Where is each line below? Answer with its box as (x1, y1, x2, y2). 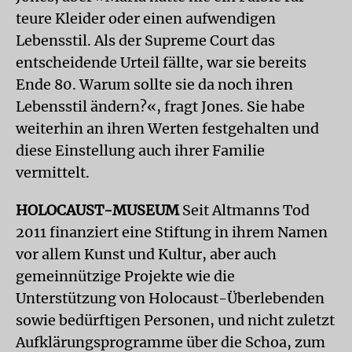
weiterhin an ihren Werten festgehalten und (16, 119, 319, 137)
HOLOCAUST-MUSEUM (16, 200, 179, 219)
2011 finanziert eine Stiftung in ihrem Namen (16, 222, 328, 241)
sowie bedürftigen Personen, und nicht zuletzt (16, 310, 335, 329)
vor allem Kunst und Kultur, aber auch (16, 244, 277, 263)
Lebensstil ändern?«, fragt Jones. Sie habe (16, 97, 305, 115)
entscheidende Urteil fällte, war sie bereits (16, 53, 306, 71)
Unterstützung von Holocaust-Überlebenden (16, 288, 324, 307)
